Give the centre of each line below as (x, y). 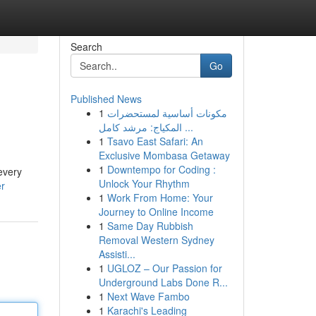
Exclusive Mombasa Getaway (164, 155)
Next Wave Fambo (148, 296)
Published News (106, 99)
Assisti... (117, 254)
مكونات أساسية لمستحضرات (167, 113)
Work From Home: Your (160, 197)
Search (86, 47)
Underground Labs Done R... (163, 282)
